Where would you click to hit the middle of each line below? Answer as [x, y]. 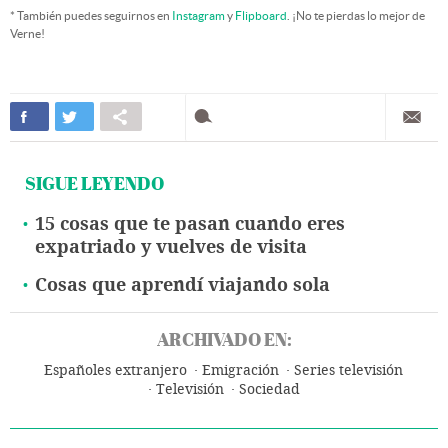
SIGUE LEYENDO [94, 184]
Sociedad [269, 390]
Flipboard [261, 16]
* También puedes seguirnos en [91, 16]
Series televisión [348, 371]
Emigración [240, 371]
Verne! [27, 34]
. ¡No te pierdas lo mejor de [356, 16]
